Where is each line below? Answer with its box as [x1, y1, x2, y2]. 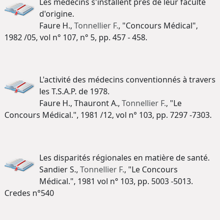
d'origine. [39, 8, 74, 19]
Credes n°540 [4, 187, 54, 198]
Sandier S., [39, 164, 80, 175]
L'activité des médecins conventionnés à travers [39, 74, 216, 85]
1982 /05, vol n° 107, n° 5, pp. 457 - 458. [4, 31, 147, 43]
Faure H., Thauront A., [39, 98, 122, 109]
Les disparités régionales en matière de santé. [39, 152, 210, 163]
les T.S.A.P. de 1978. [39, 86, 110, 97]
